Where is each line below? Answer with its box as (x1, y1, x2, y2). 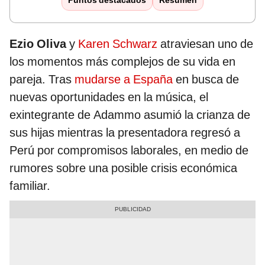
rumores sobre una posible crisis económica (9, 161, 237, 176)
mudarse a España (75, 72, 173, 87)
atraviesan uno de (157, 37, 253, 51)
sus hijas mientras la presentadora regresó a (9, 125, 240, 140)
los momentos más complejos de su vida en (9, 54, 235, 69)
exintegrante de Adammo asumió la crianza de (9, 108, 250, 122)
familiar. (9, 179, 50, 193)
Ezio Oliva (9, 37, 66, 51)
